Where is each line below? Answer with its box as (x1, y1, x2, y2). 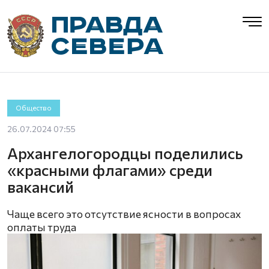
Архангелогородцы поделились (7, 144, 243, 162)
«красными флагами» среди (7, 160, 213, 179)
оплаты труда (7, 220, 76, 234)
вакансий (7, 177, 74, 196)
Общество (15, 104, 52, 112)
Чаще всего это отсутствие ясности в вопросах (7, 207, 241, 220)
